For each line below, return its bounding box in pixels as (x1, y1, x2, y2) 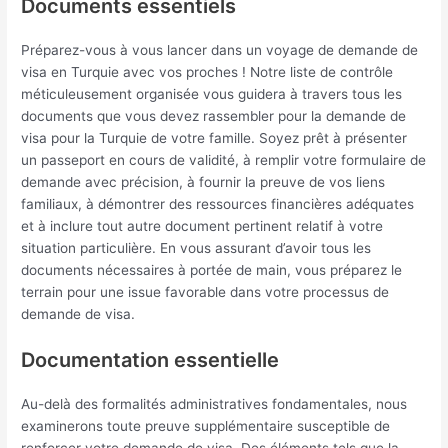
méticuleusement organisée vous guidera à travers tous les (21, 86, 403, 103)
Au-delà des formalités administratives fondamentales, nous (21, 395, 408, 412)
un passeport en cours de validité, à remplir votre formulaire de (21, 152, 427, 169)
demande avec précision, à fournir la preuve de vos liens (21, 174, 386, 191)
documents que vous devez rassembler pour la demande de (21, 108, 407, 125)
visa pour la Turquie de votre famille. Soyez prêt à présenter (21, 130, 408, 147)
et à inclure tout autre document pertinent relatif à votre (21, 218, 384, 235)
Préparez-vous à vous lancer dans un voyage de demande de (21, 42, 419, 59)
